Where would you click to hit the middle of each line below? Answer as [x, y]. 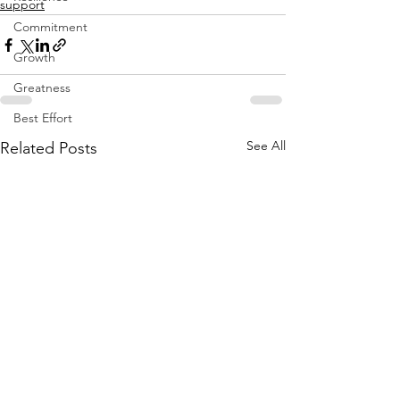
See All [266, 146]
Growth [34, 57]
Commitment [50, 27]
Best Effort [43, 118]
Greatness [42, 87]
